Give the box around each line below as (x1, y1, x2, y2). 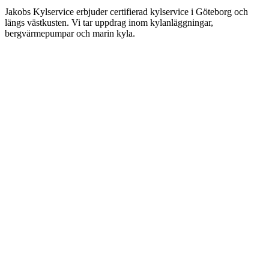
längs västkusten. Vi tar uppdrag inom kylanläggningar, (5, 17, 213, 28)
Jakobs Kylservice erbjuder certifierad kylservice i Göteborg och (5, 7, 248, 17)
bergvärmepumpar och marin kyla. (5, 28, 135, 39)
